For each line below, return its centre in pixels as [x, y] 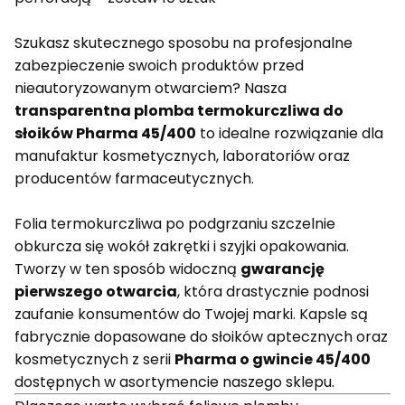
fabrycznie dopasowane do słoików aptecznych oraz [201, 337]
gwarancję [283, 269]
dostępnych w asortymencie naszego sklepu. [174, 382]
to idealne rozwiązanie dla [290, 133]
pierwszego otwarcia [96, 292]
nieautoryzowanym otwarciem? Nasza [151, 88]
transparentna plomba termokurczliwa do [179, 111]
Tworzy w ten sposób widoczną [127, 269]
